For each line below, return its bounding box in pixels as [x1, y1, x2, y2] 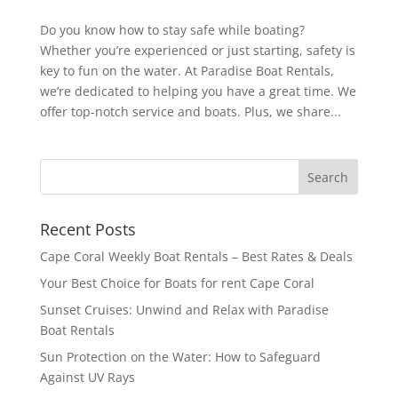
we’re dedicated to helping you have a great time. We [39, 83, 356, 100]
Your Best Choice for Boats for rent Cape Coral [39, 275, 314, 292]
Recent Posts [39, 219, 136, 241]
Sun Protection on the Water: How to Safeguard [39, 348, 321, 366]
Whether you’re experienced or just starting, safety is [39, 42, 355, 60]
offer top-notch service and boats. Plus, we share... [39, 103, 341, 121]
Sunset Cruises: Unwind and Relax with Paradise [39, 301, 329, 319]
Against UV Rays [39, 369, 135, 386]
